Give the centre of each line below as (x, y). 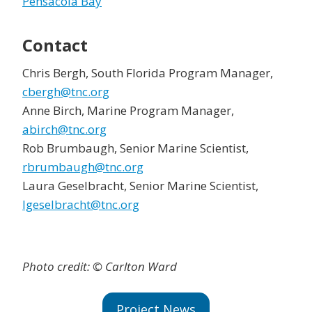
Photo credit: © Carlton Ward (100, 266)
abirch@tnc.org (64, 129)
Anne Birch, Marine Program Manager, (128, 110)
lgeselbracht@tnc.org (81, 204)
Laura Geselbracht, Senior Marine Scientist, (140, 185)
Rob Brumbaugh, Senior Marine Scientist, (135, 148)
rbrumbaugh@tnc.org (83, 166)
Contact (55, 45)
